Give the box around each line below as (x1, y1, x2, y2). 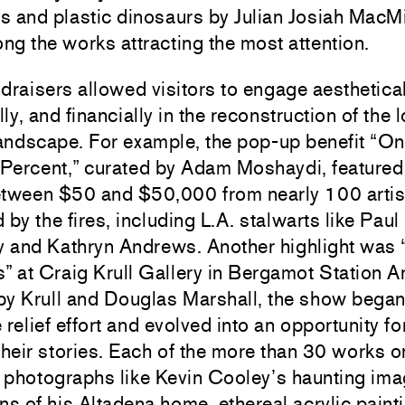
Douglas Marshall (103, 287, 259, 310)
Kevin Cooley (155, 365, 272, 389)
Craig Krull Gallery (38, 260, 203, 284)
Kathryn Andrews (47, 234, 197, 258)
